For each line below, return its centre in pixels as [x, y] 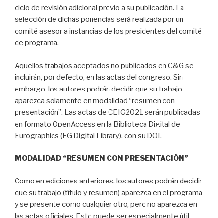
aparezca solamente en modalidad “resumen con [95, 100]
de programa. [37, 43]
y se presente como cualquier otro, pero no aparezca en [106, 204]
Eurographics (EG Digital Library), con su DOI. [88, 136]
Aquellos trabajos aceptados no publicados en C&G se [104, 65]
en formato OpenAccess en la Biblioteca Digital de [97, 124]
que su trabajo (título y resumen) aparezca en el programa [109, 192]
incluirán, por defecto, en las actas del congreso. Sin [99, 77]
